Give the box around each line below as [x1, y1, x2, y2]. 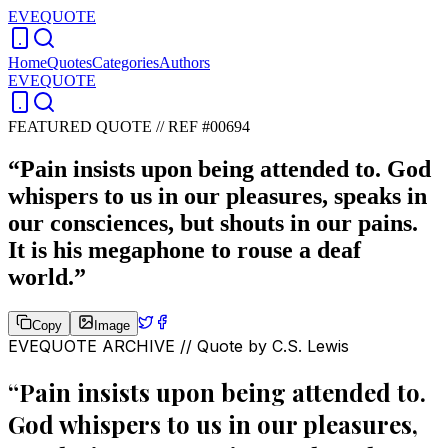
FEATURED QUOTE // [8, 118, 168, 135]
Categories [92, 54, 159, 71]
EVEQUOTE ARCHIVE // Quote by [8, 335, 272, 356]
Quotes [47, 54, 92, 71]
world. [8, 263, 74, 290]
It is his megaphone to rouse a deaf [8, 236, 361, 263]
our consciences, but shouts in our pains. [8, 209, 418, 236]
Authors [159, 54, 210, 71]
